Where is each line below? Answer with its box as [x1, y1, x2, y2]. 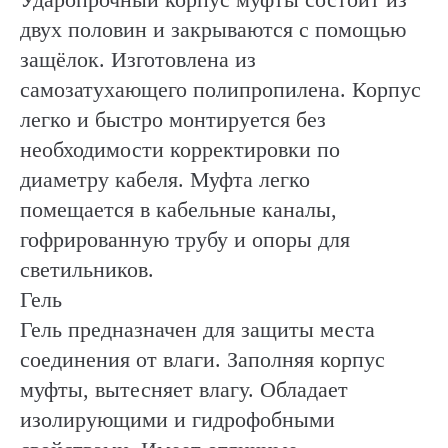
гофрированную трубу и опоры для [20, 227, 350, 253]
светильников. [20, 257, 154, 283]
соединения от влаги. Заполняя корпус [20, 347, 385, 373]
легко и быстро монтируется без [20, 107, 326, 133]
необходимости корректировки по [20, 137, 340, 163]
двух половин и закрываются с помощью [20, 17, 406, 43]
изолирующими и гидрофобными [20, 407, 335, 433]
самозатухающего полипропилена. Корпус [20, 77, 421, 103]
